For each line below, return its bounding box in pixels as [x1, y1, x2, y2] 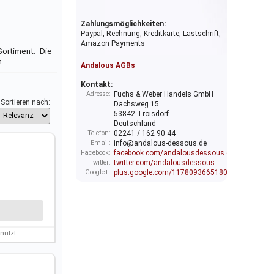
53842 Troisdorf [114, 109, 169, 119]
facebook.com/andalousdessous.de [114, 149, 234, 158]
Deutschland [114, 119, 156, 128]
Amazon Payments [81, 39, 145, 48]
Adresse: [86, 90, 111, 98]
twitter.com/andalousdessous [114, 158, 215, 168]
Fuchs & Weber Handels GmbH [114, 90, 213, 99]
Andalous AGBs [81, 61, 135, 70]
